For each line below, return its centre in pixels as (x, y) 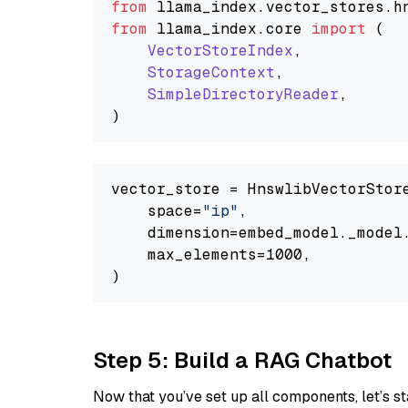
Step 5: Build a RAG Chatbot (242, 360)
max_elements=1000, (211, 255)
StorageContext (211, 72)
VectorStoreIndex (220, 51)
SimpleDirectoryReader (243, 94)
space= (157, 211)
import (339, 29)
